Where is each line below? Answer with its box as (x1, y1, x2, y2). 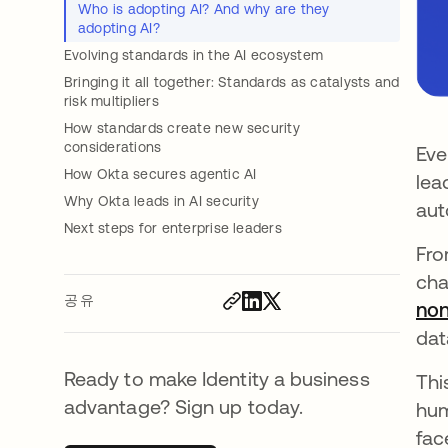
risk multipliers (64, 93, 159, 110)
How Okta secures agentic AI (64, 166, 257, 183)
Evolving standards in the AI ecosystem (64, 47, 324, 64)
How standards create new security (64, 120, 300, 137)
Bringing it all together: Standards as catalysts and (64, 74, 400, 91)
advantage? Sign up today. (64, 395, 304, 419)
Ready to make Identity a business (64, 367, 370, 391)
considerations (64, 139, 162, 156)
